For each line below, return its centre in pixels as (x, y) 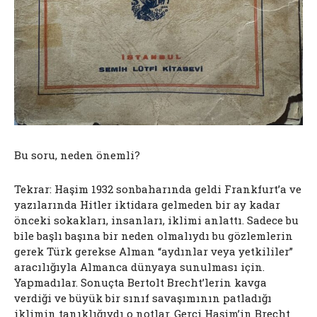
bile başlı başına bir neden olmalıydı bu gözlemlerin (154, 236)
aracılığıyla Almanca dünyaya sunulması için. (139, 267)
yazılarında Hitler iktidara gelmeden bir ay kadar (147, 205)
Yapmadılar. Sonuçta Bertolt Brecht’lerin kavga (140, 283)
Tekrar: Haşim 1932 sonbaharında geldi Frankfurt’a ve (158, 189)
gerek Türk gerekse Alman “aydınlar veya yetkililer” (154, 252)
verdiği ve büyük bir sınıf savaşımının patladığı (143, 298)
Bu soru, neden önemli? (77, 155)
